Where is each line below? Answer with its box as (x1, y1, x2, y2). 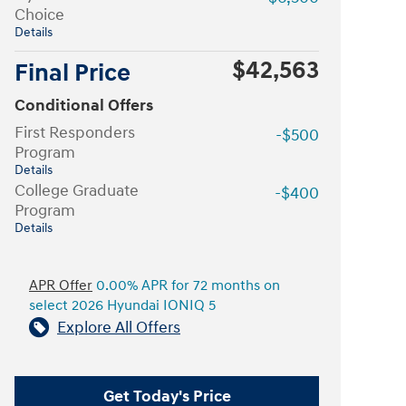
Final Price (14, 57, 130, 89)
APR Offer (29, 276, 92, 295)
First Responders (14, 121, 135, 143)
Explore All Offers (57, 316, 180, 338)
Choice (14, 4, 64, 25)
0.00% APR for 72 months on (92, 276, 280, 295)
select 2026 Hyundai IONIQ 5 (29, 296, 216, 314)
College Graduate (14, 179, 139, 201)
